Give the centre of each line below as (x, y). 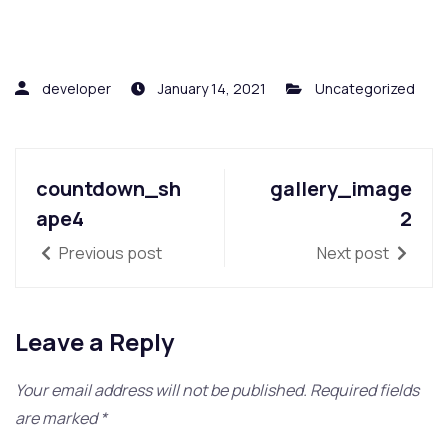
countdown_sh (108, 188)
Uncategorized (365, 88)
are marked (57, 417)
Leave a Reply (94, 341)
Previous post (109, 252)
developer (76, 88)
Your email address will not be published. (161, 389)
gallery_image (341, 188)
